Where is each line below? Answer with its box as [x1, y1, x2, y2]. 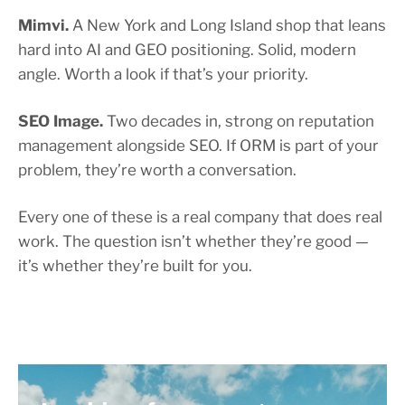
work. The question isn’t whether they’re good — [18, 232, 369, 251]
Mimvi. [18, 16, 69, 35]
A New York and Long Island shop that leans [69, 16, 386, 35]
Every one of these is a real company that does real [18, 208, 382, 227]
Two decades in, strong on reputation [103, 112, 374, 131]
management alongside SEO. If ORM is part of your [18, 137, 379, 155]
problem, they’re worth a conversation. [18, 161, 297, 180]
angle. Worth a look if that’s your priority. [18, 65, 308, 84]
